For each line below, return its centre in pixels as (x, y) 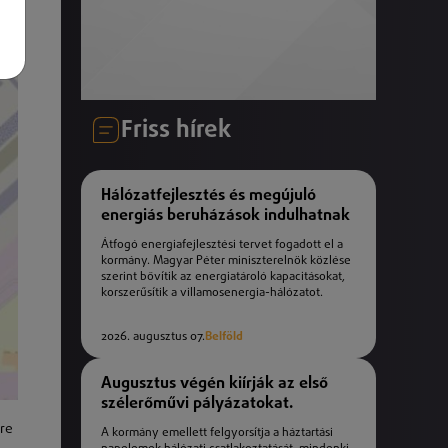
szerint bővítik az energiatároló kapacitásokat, (223, 277)
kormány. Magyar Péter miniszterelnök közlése (226, 261)
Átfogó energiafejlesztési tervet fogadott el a (222, 245)
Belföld (224, 337)
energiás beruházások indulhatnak (225, 215)
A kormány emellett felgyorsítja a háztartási (217, 433)
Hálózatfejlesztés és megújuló (208, 195)
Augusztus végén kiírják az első (214, 383)
